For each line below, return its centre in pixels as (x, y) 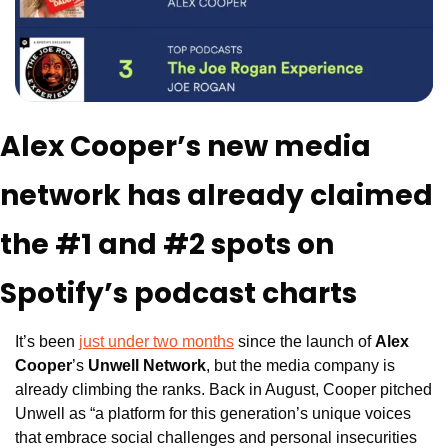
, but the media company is (300, 366)
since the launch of (304, 342)
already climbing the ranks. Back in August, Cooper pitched (223, 390)
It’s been (47, 342)
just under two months (156, 342)
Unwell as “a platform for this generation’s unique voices (213, 414)
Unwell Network (147, 366)
